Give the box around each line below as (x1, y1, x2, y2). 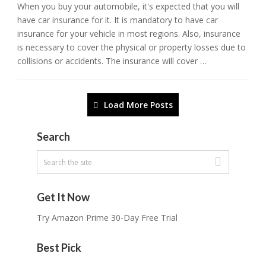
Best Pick (37, 241, 81, 255)
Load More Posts (104, 99, 173, 111)
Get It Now (37, 191, 90, 204)
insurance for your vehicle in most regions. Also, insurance (17, 28, 241, 40)
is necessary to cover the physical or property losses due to (17, 42, 246, 53)
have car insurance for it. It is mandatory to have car (17, 14, 218, 26)
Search (37, 130, 70, 144)
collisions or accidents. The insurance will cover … (17, 55, 207, 67)
